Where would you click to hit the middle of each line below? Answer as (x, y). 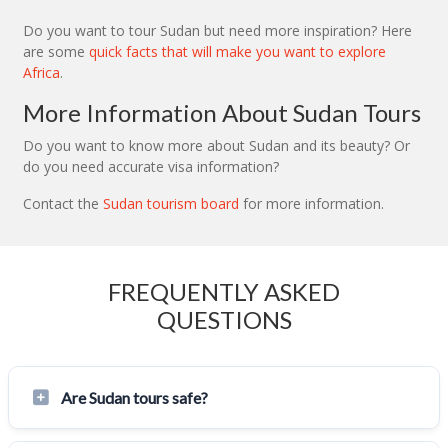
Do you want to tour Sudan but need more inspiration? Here (217, 30)
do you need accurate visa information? (151, 166)
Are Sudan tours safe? (134, 397)
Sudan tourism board (171, 203)
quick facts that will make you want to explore (237, 51)
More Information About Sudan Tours (222, 112)
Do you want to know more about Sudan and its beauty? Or (216, 145)
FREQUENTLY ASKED (224, 291)
